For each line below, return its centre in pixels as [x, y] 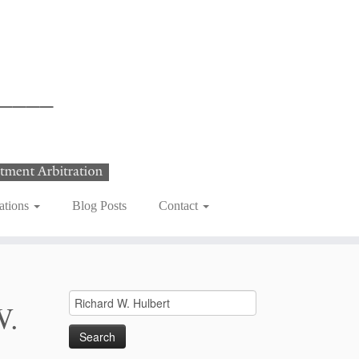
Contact [179, 206]
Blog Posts [99, 206]
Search [83, 298]
